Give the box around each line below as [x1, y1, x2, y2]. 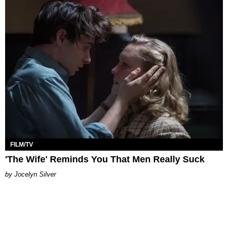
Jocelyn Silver [14, 170, 56, 179]
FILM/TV [10, 141, 33, 149]
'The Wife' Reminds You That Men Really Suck [5, 154, 205, 165]
